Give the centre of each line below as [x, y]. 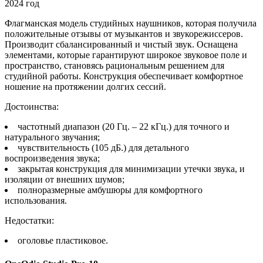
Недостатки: [29, 221]
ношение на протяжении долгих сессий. [85, 87]
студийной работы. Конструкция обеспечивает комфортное [124, 76]
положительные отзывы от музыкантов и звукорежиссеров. [124, 34]
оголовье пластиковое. [63, 241]
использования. [36, 201]
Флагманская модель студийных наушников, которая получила [131, 23]
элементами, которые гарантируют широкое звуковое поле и [126, 55]
